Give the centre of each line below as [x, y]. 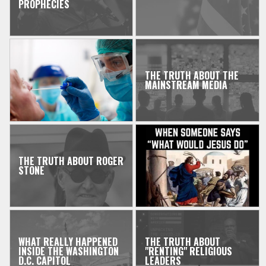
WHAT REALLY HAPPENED [68, 242]
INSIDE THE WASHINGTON [69, 251]
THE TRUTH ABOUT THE [191, 76]
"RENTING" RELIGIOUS [188, 251]
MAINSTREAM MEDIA [186, 85]
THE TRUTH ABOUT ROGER [71, 161]
